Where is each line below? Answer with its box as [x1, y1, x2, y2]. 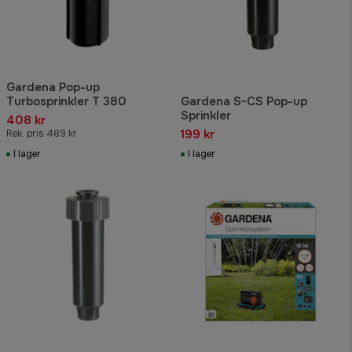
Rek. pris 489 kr [6, 126, 77, 140]
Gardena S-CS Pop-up [181, 93, 307, 109]
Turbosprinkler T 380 [6, 93, 126, 109]
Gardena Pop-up [6, 79, 100, 95]
